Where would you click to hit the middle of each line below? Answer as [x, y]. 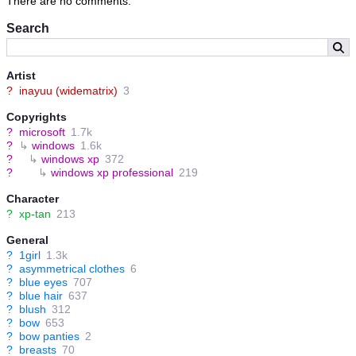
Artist [21, 76]
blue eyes [43, 282]
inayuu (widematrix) [68, 91]
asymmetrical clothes [72, 269]
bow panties [49, 337]
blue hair [41, 296]
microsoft [42, 132]
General [27, 240]
